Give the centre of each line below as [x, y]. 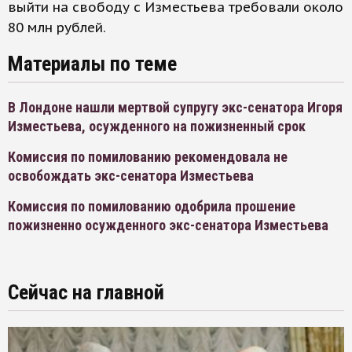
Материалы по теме [92, 64]
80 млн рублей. [57, 27]
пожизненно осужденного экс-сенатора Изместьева [168, 225]
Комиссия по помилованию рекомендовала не [148, 157]
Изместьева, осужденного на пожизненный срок [157, 126]
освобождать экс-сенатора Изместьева [131, 176]
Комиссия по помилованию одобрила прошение [152, 206]
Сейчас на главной [86, 292]
